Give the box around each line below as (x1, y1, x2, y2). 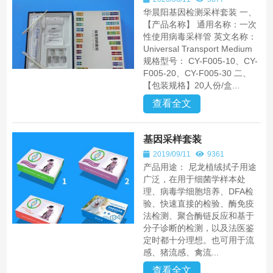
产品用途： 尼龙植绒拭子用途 (143, 162, 257, 172)
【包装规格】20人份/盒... (143, 80, 239, 90)
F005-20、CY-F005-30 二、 (143, 68, 251, 78)
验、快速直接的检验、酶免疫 (143, 199, 254, 208)
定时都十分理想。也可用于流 (143, 235, 254, 245)
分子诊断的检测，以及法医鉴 (143, 223, 254, 233)
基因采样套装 (143, 134, 202, 144)
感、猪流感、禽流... (143, 247, 219, 257)
